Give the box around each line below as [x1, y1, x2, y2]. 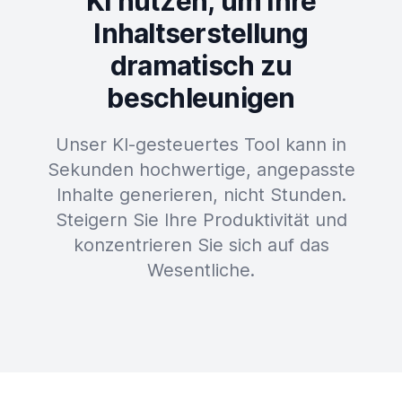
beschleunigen [107, 82, 295, 114]
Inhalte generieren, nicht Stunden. [56, 184, 346, 205]
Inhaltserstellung [93, 17, 309, 49]
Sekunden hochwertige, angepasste [47, 159, 355, 180]
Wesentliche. [147, 259, 255, 281]
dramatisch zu [109, 49, 293, 82]
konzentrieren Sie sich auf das [73, 234, 329, 256]
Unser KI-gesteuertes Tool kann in [56, 134, 346, 155]
